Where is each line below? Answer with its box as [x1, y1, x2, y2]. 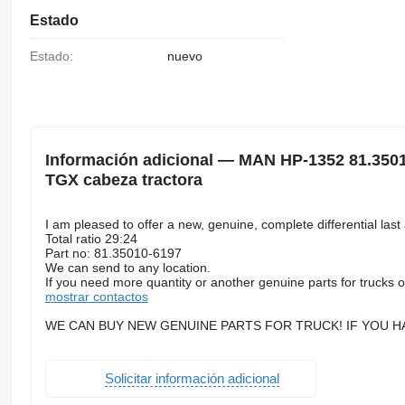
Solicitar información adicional [104, 371, 279, 387]
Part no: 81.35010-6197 [44, 245, 182, 260]
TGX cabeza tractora [44, 170, 202, 189]
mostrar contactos [44, 288, 148, 304]
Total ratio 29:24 [44, 231, 137, 246]
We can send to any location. [44, 259, 211, 275]
